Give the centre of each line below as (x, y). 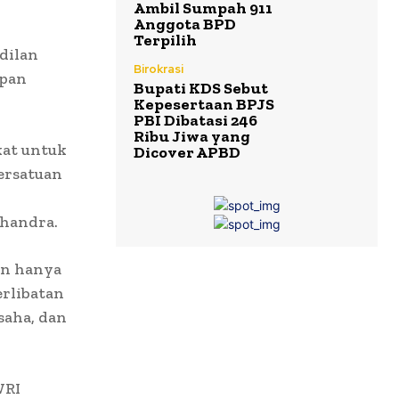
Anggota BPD (185, 24)
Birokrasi (159, 69)
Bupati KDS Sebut (201, 89)
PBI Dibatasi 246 (195, 121)
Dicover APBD (187, 153)
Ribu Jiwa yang (192, 137)
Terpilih (165, 41)
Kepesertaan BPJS (204, 105)
